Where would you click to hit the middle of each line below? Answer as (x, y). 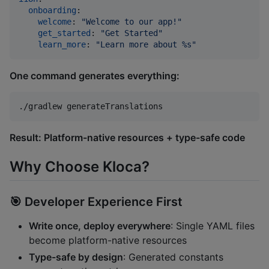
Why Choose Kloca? (80, 167)
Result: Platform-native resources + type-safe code (127, 137)
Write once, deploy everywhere (100, 225)
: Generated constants (173, 257)
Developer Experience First (104, 201)
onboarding (52, 10)
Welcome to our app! (131, 21)
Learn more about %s (146, 44)
